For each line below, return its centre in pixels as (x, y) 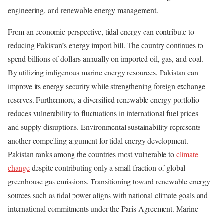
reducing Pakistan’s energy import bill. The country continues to (106, 45)
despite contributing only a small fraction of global (108, 167)
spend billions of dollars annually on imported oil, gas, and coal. (106, 58)
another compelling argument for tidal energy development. (98, 140)
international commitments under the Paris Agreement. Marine (103, 208)
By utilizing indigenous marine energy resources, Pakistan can (103, 72)
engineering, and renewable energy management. (83, 10)
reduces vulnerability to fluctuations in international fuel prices (103, 113)
